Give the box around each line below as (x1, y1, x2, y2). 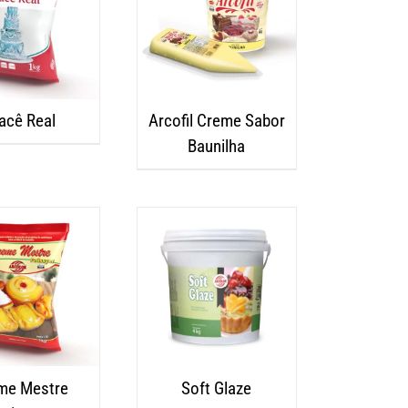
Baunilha (188, 136, 246, 158)
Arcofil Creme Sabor (148, 110, 285, 132)
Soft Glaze (181, 377, 252, 399)
